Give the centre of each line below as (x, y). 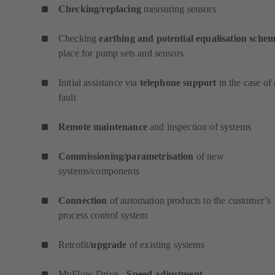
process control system (103, 215)
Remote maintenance (103, 127)
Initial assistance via (99, 83)
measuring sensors (178, 9)
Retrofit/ (75, 245)
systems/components (99, 171)
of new (209, 157)
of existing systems (165, 245)
